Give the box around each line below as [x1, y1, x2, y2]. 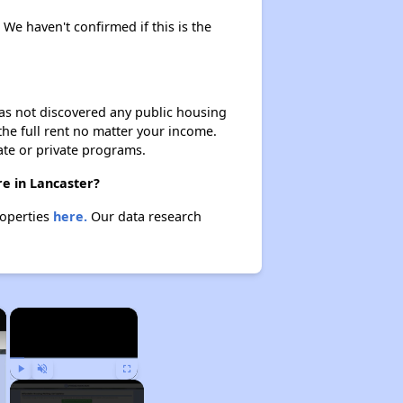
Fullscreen [127, 383, 162, 392]
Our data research [86, 208, 201, 225]
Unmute [41, 383, 69, 392]
